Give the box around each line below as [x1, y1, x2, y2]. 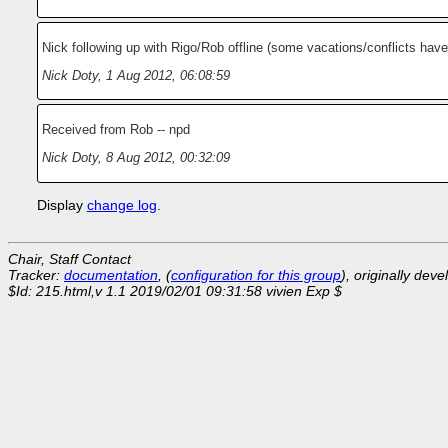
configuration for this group [171, 267, 341, 284]
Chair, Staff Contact [8, 251, 131, 268]
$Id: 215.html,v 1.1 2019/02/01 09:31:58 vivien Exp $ [8, 283, 342, 300]
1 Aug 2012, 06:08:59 [105, 67, 230, 83]
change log [86, 197, 157, 214]
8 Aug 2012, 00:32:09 [105, 149, 230, 165]
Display [36, 197, 87, 214]
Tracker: [8, 267, 64, 284]
